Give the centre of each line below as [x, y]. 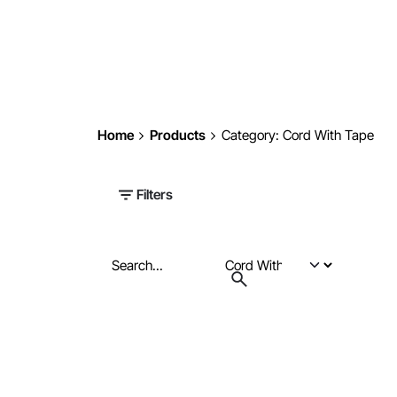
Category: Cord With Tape [297, 136]
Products [177, 136]
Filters [155, 195]
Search [117, 255]
